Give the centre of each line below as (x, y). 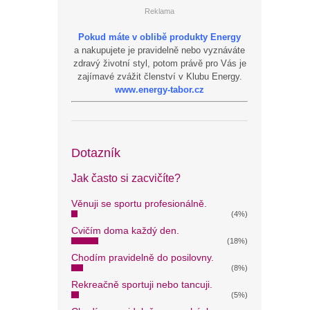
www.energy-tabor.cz (159, 90)
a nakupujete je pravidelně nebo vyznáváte (159, 50)
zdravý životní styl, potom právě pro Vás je (159, 63)
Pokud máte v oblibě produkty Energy (159, 37)
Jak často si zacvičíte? (126, 178)
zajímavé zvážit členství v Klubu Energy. (159, 76)
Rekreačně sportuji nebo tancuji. (142, 284)
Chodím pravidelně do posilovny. (143, 257)
